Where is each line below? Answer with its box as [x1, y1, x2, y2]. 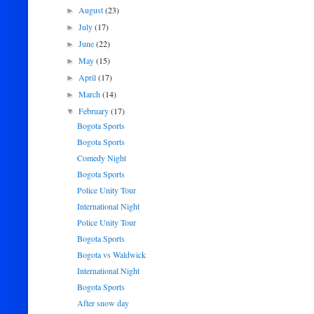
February [78, 105, 111, 116]
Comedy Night [76, 152, 126, 163]
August [78, 4, 106, 15]
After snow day [76, 297, 129, 308]
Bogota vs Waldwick [76, 249, 146, 260]
